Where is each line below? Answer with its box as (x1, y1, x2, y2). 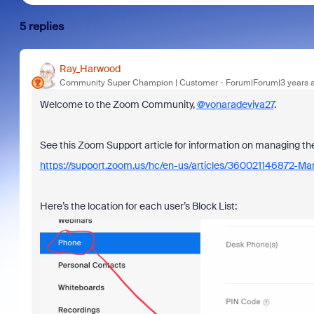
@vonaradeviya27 (196, 98, 274, 111)
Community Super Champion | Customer (59, 76, 218, 88)
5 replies (19, 20, 64, 33)
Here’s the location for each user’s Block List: (39, 200, 237, 212)
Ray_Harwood (59, 62, 121, 75)
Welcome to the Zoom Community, (39, 98, 197, 111)
